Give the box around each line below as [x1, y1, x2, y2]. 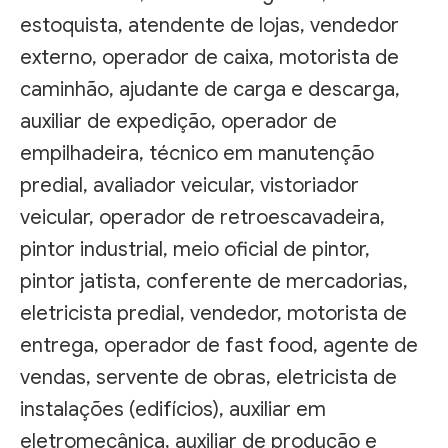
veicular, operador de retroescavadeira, [20, 204, 385, 230]
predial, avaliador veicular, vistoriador [20, 172, 359, 198]
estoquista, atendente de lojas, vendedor [20, 12, 399, 38]
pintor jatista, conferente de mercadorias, [20, 268, 408, 294]
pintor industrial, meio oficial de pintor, [20, 236, 370, 262]
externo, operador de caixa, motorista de [20, 44, 399, 70]
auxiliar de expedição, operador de [20, 108, 337, 134]
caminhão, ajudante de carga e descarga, [20, 76, 400, 102]
